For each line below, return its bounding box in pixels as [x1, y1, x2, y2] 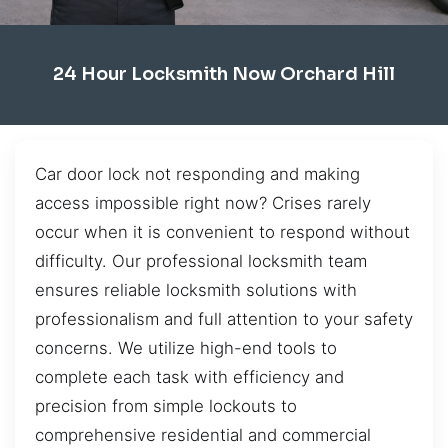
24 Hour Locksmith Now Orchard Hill [53, 63, 395, 86]
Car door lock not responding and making [35, 163, 360, 184]
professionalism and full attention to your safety [35, 308, 413, 329]
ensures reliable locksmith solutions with [35, 279, 357, 300]
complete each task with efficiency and [35, 366, 344, 387]
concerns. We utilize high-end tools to [35, 337, 337, 358]
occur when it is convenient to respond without [35, 221, 410, 242]
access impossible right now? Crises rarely [35, 192, 371, 213]
